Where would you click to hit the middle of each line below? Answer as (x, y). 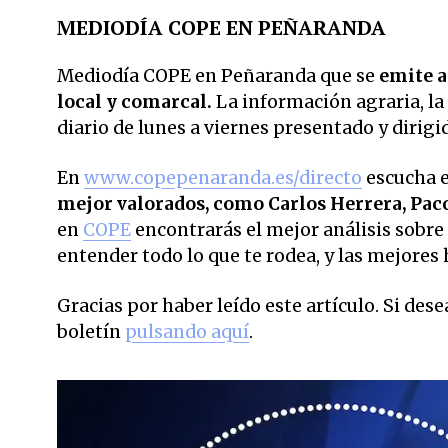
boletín (91, 331)
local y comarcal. (134, 101)
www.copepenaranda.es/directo (223, 177)
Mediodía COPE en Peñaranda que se (216, 75)
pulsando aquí (187, 331)
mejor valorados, (133, 203)
